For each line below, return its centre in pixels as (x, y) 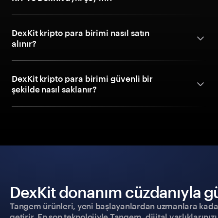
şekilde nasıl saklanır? (54, 89)
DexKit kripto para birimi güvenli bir (82, 78)
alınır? (24, 43)
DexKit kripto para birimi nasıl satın (81, 33)
